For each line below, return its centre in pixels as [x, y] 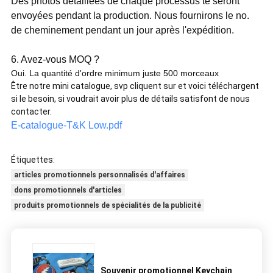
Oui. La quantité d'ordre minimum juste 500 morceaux [115, 73]
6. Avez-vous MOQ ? [55, 60]
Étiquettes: [33, 160]
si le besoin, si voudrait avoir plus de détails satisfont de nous [130, 99]
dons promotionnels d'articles [68, 190]
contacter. [31, 112]
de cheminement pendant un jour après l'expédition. [122, 30]
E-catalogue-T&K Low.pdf [66, 126]
